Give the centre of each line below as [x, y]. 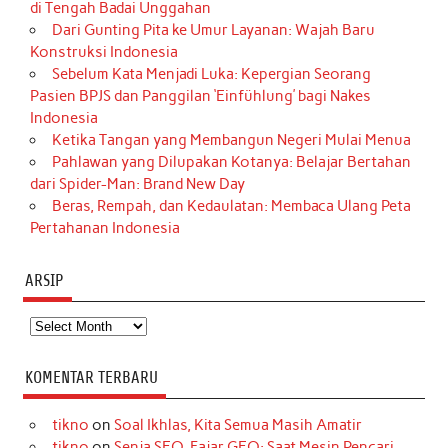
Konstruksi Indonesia [104, 52]
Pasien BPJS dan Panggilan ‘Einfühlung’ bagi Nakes [201, 96]
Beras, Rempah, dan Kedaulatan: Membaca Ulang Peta [231, 206]
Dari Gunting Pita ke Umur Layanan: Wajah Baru [213, 30]
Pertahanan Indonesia [105, 228]
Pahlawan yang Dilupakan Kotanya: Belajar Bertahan [231, 162]
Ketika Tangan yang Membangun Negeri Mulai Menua [231, 140]
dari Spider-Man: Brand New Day [138, 184]
